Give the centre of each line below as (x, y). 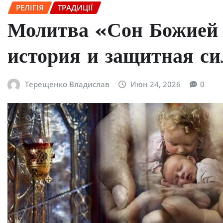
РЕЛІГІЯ (30, 7)
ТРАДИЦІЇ (75, 7)
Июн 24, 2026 (156, 84)
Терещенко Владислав (67, 84)
